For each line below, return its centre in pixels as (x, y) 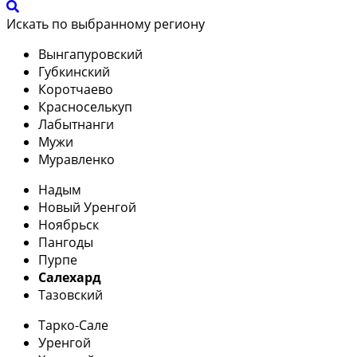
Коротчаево (76, 89)
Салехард (70, 277)
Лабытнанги (76, 124)
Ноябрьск (69, 224)
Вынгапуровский (90, 54)
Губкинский (74, 71)
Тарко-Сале (73, 325)
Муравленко (76, 159)
